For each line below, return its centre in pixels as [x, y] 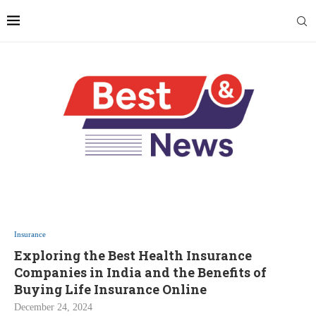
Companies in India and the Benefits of [140, 273]
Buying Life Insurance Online [110, 290]
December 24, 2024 [53, 308]
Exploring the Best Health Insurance [133, 256]
